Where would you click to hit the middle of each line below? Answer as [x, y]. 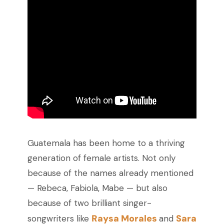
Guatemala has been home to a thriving [106, 143]
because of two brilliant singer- [89, 203]
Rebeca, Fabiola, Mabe [80, 188]
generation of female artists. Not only [101, 158]
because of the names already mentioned [110, 173]
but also [150, 188]
